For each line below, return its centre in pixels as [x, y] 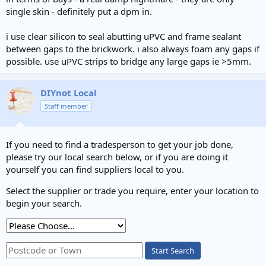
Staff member [66, 106]
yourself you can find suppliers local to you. [95, 169]
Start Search [173, 250]
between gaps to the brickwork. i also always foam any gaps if [133, 49]
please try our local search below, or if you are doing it [117, 156]
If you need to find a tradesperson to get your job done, [120, 144]
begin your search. [44, 203]
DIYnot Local [69, 93]
